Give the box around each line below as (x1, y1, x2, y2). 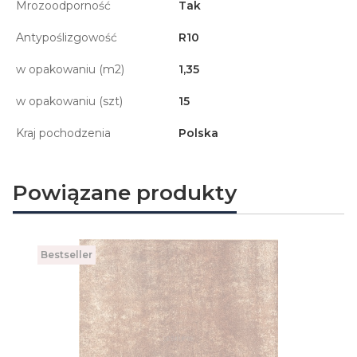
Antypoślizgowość (16, 29, 117, 45)
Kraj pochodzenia (16, 125, 111, 140)
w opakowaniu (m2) (16, 61, 124, 76)
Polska (178, 125, 218, 140)
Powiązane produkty (13, 178, 237, 206)
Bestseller (41, 248, 92, 261)
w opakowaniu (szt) (16, 93, 123, 108)
